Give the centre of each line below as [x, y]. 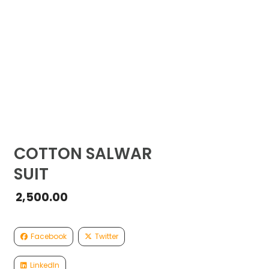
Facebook [49, 237]
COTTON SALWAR [83, 154]
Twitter [107, 237]
